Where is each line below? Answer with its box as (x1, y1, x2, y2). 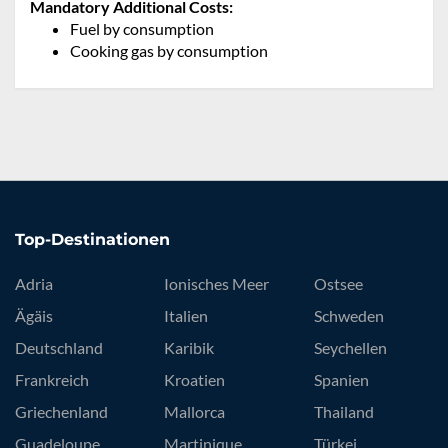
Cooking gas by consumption (70, 41, 268, 61)
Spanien (313, 370, 369, 390)
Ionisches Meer (164, 274, 270, 294)
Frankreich (15, 370, 89, 390)
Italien (164, 306, 209, 326)
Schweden (313, 306, 384, 326)
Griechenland (15, 402, 108, 422)
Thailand (313, 402, 374, 422)
